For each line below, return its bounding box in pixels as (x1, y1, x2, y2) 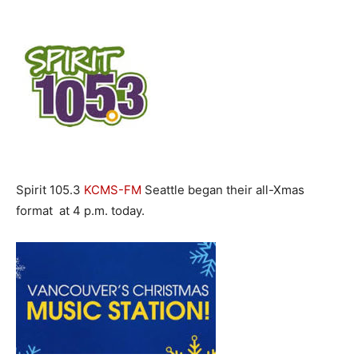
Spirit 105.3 (16, 182, 84, 197)
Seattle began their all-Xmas (141, 182, 304, 197)
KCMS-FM (84, 182, 141, 197)
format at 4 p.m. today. (16, 203, 145, 218)
